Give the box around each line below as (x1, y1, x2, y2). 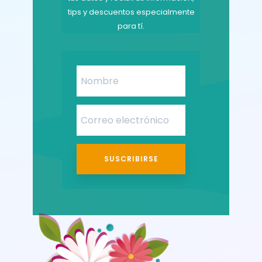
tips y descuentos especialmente (67, 6, 195, 18)
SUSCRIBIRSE (104, 154, 158, 164)
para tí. (118, 20, 144, 32)
